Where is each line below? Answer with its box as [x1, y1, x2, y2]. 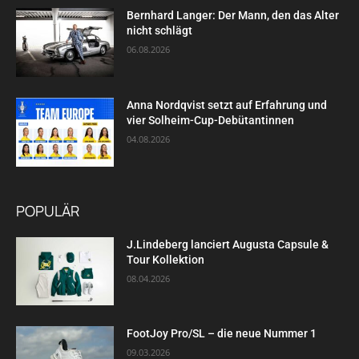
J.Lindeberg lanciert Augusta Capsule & [127, 237, 329, 251]
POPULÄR [16, 200, 79, 220]
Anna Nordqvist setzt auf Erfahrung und [127, 98, 328, 111]
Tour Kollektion [127, 252, 205, 266]
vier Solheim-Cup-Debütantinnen [127, 113, 295, 127]
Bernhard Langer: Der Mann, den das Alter [127, 9, 340, 22]
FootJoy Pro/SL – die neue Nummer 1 [127, 327, 320, 341]
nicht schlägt [127, 24, 193, 38]
